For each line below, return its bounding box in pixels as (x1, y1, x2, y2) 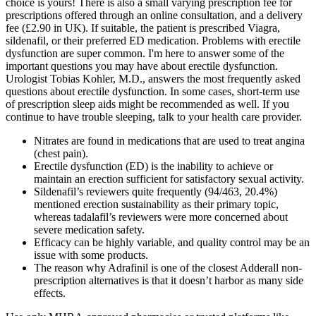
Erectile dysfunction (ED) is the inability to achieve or (34, 159, 273, 172)
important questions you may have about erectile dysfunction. (6, 59, 278, 72)
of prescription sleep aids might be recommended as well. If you (6, 97, 289, 110)
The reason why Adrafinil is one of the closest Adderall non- (34, 261, 302, 274)
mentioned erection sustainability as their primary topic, (34, 197, 279, 210)
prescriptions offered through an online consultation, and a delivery (6, 8, 303, 21)
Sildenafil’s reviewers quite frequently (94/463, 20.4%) (34, 185, 277, 197)
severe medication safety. (34, 223, 145, 236)
